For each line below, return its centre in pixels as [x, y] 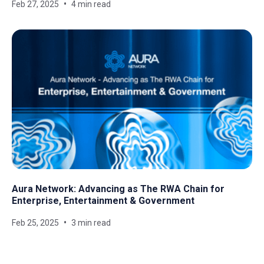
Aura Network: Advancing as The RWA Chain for [118, 189]
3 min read [91, 222]
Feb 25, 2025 [35, 222]
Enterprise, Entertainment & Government [103, 200]
